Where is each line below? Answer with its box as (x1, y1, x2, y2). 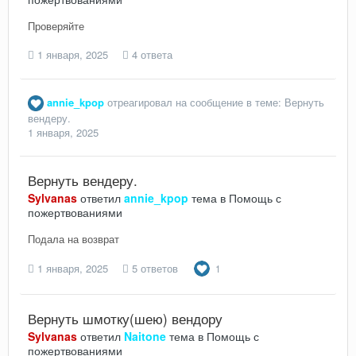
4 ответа (129, 46, 172, 62)
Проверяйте (28, 18, 84, 34)
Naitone (124, 328, 166, 345)
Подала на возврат (28, 231, 119, 247)
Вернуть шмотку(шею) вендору (28, 308, 222, 329)
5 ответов (129, 261, 178, 277)
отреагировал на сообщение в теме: (104, 94, 284, 110)
